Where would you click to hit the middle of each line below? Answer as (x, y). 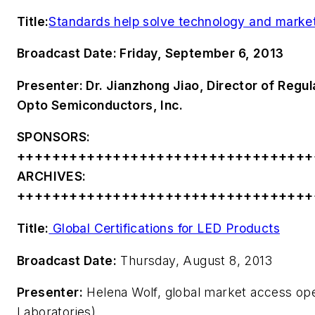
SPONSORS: (54, 137)
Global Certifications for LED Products (165, 228)
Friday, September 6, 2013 (200, 53)
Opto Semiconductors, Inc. (100, 105)
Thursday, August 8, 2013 (194, 260)
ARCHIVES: (52, 176)
